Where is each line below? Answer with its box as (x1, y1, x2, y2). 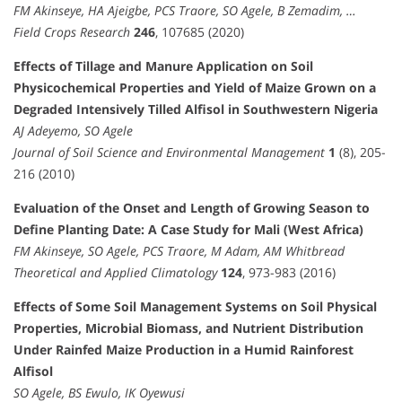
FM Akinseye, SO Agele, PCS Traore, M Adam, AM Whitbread (13, 242, 345, 260)
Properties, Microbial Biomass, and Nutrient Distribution (13, 319, 363, 337)
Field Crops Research (13, 23, 130, 41)
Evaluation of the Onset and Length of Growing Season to (13, 199, 370, 217)
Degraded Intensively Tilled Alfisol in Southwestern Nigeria (13, 100, 378, 118)
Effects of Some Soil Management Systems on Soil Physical (13, 298, 377, 316)
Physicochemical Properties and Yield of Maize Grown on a (13, 79, 376, 97)
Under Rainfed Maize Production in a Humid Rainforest (13, 341, 354, 359)
